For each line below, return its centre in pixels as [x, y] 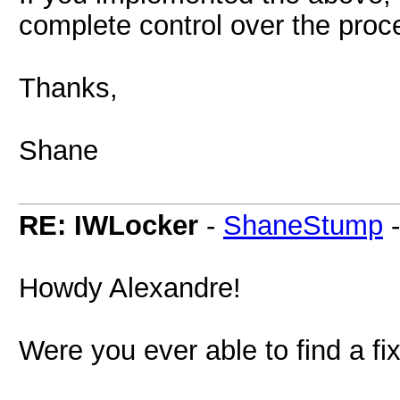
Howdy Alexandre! [130, 287]
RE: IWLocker [108, 225]
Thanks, [68, 87]
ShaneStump [303, 225]
